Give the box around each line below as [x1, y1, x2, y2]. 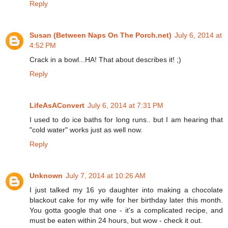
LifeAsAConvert [30, 101, 84, 109]
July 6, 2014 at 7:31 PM [88, 101, 163, 109]
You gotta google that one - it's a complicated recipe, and [30, 206, 223, 214]
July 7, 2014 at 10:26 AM [66, 171, 146, 180]
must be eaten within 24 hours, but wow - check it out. [30, 216, 203, 224]
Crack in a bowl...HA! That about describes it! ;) [30, 55, 181, 64]
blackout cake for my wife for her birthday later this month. [30, 195, 223, 204]
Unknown [30, 171, 63, 180]
